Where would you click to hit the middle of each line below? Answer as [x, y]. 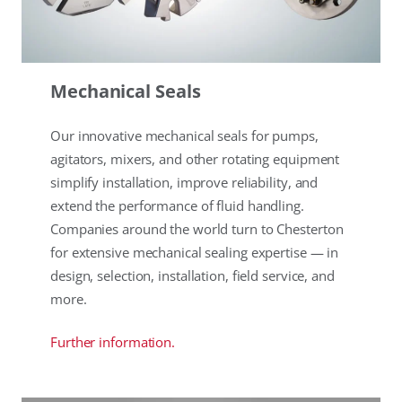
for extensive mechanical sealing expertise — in [195, 253]
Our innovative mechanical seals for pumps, [184, 136]
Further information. [113, 342]
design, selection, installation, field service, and [192, 276]
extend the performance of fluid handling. [177, 206]
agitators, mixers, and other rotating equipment [195, 159]
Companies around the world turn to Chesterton [197, 229]
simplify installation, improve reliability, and [184, 183]
